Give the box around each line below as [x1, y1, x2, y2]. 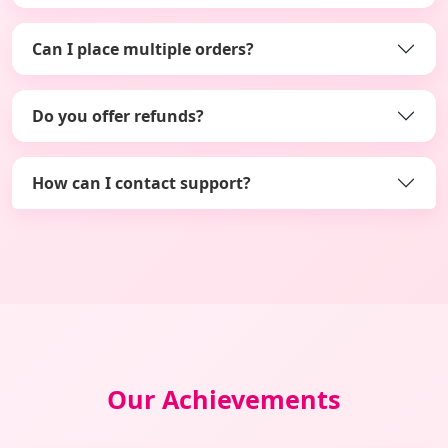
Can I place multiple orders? [32, 37, 254, 60]
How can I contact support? [32, 171, 251, 194]
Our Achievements [107, 382, 341, 416]
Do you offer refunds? [32, 104, 204, 127]
